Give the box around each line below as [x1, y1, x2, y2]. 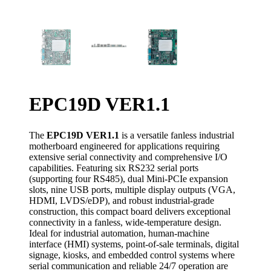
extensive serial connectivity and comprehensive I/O [29, 152, 227, 163]
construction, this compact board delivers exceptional [29, 206, 230, 217]
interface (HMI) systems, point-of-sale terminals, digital [29, 239, 239, 250]
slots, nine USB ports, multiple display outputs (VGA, [29, 184, 235, 195]
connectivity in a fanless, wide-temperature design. [29, 217, 221, 228]
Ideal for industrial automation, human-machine [29, 228, 209, 239]
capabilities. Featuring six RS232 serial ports [29, 163, 198, 174]
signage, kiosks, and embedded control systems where [29, 250, 235, 261]
